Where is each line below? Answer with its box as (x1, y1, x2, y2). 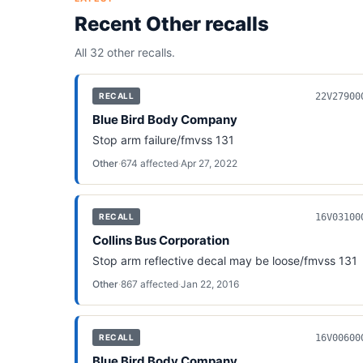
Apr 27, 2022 (181, 157, 237, 169)
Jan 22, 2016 (181, 278, 239, 290)
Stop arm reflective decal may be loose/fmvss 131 (92, 254, 357, 267)
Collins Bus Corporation (92, 233, 229, 248)
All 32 (75, 45, 104, 59)
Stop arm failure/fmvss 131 (92, 133, 234, 147)
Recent (75, 12, 146, 36)
